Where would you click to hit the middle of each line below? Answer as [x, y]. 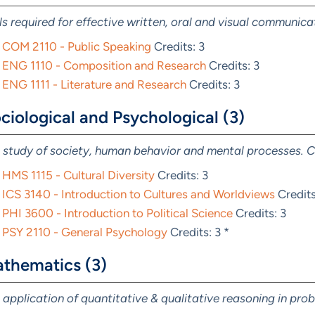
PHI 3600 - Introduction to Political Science [117, 213]
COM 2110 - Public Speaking [77, 46]
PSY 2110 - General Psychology [85, 232]
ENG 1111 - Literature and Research [94, 84]
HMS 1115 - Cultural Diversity [78, 175]
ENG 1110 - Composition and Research [104, 65]
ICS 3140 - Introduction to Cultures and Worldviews [139, 194]
